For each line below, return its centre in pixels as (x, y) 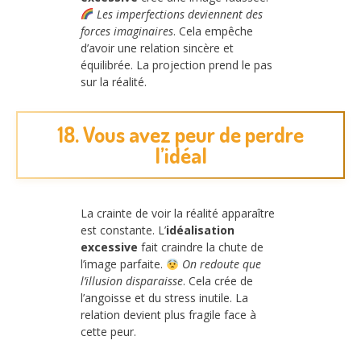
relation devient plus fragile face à (168, 315)
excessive (109, 247)
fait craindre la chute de (201, 247)
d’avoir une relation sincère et (157, 48)
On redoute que (221, 264)
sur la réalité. (114, 81)
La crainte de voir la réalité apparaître (178, 214)
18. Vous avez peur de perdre (180, 135)
